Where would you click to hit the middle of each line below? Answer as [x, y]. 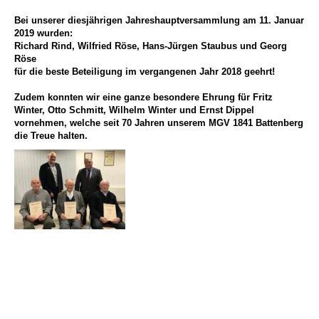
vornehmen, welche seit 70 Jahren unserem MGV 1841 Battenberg [159, 122]
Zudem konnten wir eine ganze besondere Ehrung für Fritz [143, 97]
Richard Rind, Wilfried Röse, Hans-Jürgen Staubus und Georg [151, 46]
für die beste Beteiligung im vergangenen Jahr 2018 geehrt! [145, 71]
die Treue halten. [51, 135]
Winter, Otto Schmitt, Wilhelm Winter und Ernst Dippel [134, 110]
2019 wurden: [43, 33]
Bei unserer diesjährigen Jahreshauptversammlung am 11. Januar [159, 20]
